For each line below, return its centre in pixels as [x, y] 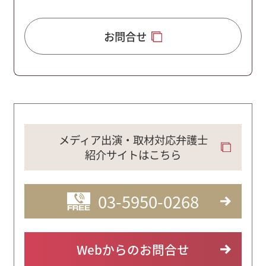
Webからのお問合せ [133, 249]
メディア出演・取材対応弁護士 [133, 140]
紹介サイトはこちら [133, 154]
